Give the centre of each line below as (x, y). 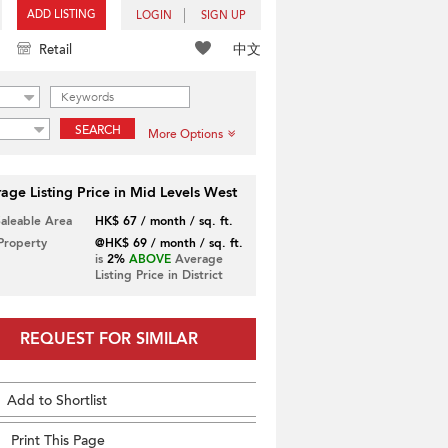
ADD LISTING (61, 14)
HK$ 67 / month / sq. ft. (163, 221)
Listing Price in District (158, 275)
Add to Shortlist (57, 400)
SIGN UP (223, 15)
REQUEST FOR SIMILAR (108, 339)
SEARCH (97, 130)
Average (196, 259)
